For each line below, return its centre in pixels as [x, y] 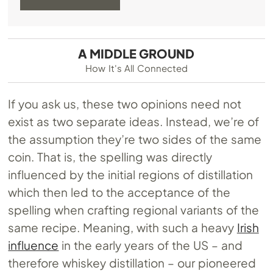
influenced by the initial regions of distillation [130, 175]
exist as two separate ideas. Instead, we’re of [133, 122]
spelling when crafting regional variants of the [133, 210]
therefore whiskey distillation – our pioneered [132, 263]
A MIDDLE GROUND [136, 54]
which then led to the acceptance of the [119, 192]
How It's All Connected [136, 68]
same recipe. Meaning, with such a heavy [122, 228]
